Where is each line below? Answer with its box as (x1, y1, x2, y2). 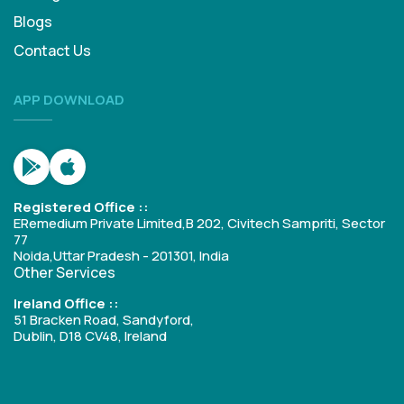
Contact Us (14, 41, 91, 60)
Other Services (14, 262, 115, 282)
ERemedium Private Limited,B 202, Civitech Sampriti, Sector (14, 214, 385, 233)
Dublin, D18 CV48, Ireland (14, 326, 167, 345)
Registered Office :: (14, 197, 149, 216)
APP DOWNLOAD (14, 90, 124, 109)
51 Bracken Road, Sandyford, (14, 310, 194, 329)
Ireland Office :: (14, 294, 119, 313)
